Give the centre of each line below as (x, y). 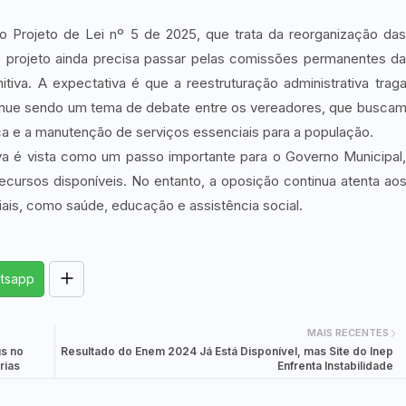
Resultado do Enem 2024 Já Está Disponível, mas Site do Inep (227, 351)
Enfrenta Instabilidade (335, 365)
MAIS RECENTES (348, 333)
